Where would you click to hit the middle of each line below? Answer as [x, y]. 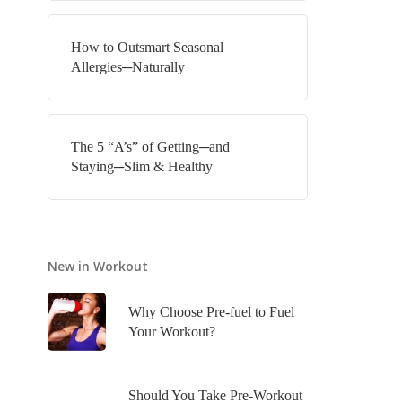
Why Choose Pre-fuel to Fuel [211, 311]
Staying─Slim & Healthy [141, 166]
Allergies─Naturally [127, 67]
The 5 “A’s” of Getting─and [150, 147]
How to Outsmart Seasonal [147, 47]
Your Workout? [171, 331]
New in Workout [97, 266]
